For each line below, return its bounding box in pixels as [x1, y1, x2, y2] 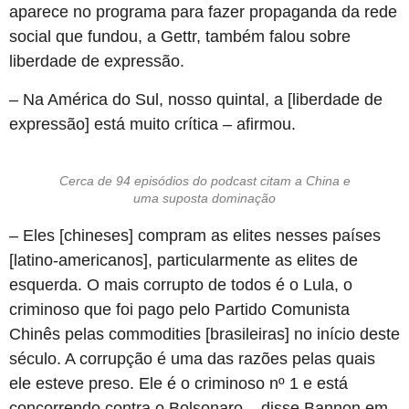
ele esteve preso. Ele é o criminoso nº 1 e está [9, 373, 348, 393]
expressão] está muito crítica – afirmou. [9, 114, 296, 133]
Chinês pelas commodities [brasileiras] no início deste [9, 324, 400, 343]
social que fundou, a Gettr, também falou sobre [9, 27, 351, 47]
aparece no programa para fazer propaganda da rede [9, 3, 397, 22]
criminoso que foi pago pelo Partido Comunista [9, 299, 350, 319]
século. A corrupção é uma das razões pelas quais [9, 349, 375, 368]
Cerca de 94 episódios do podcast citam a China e [58, 173, 351, 188]
